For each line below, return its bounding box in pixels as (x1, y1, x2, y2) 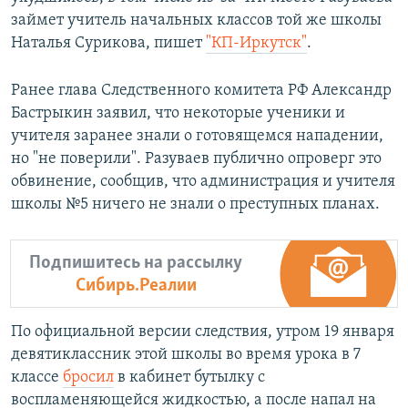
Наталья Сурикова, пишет (11, 35, 206, 53)
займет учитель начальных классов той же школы (11, 12, 382, 30)
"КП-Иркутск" (206, 35, 307, 53)
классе (11, 369, 63, 387)
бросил (63, 369, 114, 387)
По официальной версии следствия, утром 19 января (11, 323, 394, 342)
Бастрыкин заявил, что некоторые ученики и (11, 105, 345, 123)
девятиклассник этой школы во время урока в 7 (11, 346, 361, 364)
